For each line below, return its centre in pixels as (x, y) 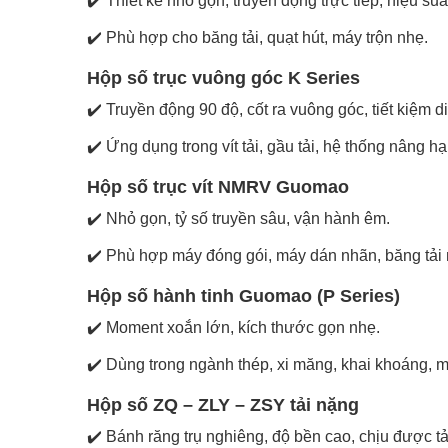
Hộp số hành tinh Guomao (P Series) (243, 295)
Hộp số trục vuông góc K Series (223, 77)
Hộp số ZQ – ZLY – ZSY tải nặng (223, 404)
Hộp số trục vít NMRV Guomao (218, 186)
